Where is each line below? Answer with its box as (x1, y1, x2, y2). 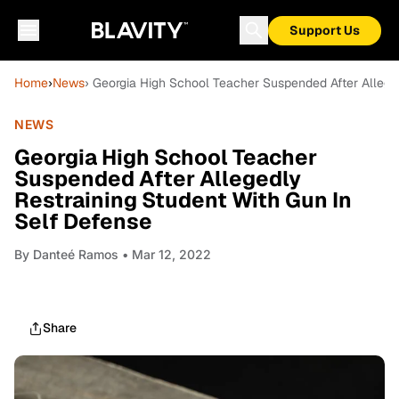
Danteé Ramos (33, 247, 118, 262)
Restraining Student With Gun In (14, 186, 352, 214)
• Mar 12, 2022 (118, 247, 211, 262)
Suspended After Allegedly (14, 165, 301, 192)
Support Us (289, 22, 360, 38)
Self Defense (14, 208, 152, 235)
